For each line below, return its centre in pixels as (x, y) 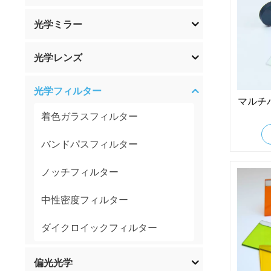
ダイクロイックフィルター (100, 227)
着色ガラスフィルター (90, 116)
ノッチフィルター (80, 171)
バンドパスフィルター (90, 144)
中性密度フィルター (85, 199)
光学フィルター (68, 90)
